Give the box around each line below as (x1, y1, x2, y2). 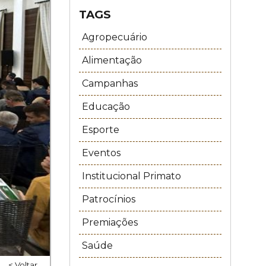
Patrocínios (81, 194, 135, 205)
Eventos (81, 147, 121, 159)
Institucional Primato (81, 170, 181, 182)
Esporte (81, 124, 119, 135)
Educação (81, 101, 130, 112)
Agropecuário (81, 31, 147, 43)
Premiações (81, 217, 138, 228)
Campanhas (81, 78, 138, 89)
